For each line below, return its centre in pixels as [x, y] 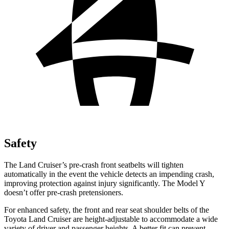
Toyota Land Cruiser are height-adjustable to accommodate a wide [111, 219]
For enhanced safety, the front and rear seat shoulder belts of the [107, 210]
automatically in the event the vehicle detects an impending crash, [109, 174]
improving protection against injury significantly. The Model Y [105, 183]
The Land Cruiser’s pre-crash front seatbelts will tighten [94, 165]
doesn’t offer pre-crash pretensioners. [64, 192]
